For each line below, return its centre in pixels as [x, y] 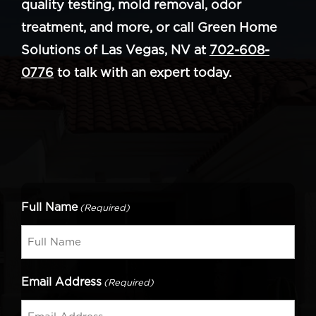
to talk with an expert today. [142, 72]
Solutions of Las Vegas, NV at [115, 49]
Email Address [61, 281]
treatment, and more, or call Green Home [149, 27]
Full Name [49, 207]
